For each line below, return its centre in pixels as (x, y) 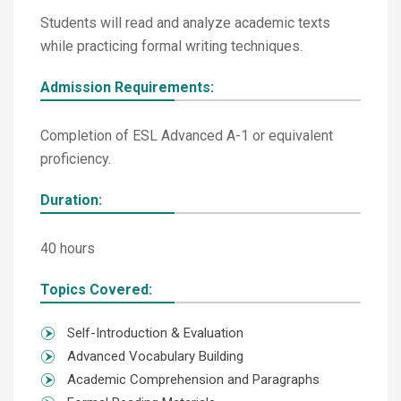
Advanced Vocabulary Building (155, 356)
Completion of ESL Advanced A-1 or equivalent (187, 136)
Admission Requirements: (127, 87)
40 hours (68, 248)
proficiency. (76, 159)
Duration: (71, 200)
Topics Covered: (96, 290)
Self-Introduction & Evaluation (155, 333)
